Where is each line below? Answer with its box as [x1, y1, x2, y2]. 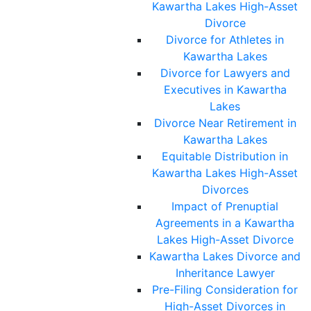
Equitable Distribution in [162, 149, 288, 164]
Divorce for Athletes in [166, 33, 284, 47]
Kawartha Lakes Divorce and [149, 249, 301, 264]
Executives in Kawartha [163, 83, 287, 97]
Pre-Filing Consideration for [152, 283, 298, 297]
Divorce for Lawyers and [160, 66, 290, 81]
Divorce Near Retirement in [153, 116, 296, 131]
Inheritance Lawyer [175, 266, 275, 280]
